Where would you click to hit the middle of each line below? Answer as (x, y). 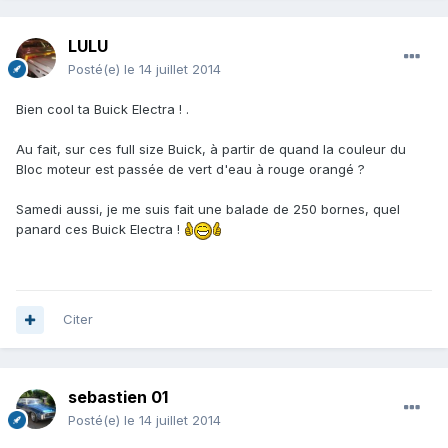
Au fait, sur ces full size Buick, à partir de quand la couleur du (211, 149)
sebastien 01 (118, 397)
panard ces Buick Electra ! (100, 229)
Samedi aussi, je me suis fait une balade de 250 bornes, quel (208, 209)
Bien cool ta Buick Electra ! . (102, 109)
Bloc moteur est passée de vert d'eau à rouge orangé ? (190, 169)
